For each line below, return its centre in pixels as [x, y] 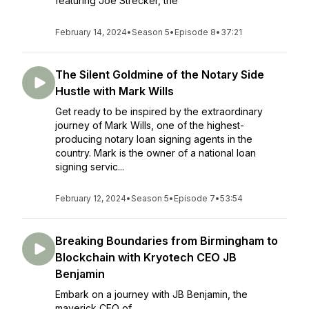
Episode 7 [195, 198]
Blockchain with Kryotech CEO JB [146, 257]
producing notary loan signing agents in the [154, 139]
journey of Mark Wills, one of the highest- [150, 125]
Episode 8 [195, 32]
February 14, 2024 [91, 32]
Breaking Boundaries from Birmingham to [167, 241]
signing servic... [90, 167]
